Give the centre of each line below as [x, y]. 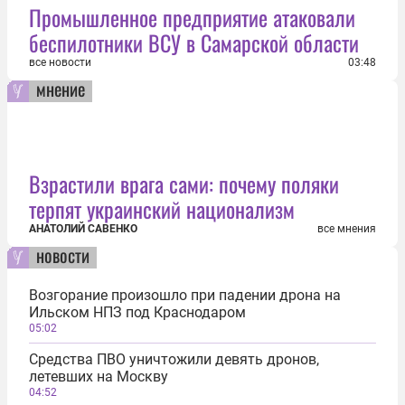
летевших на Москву [99, 376]
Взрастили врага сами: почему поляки [184, 183]
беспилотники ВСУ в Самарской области [194, 42]
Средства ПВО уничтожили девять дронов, [174, 359]
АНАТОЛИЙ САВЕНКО [83, 228]
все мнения [347, 228]
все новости [60, 62]
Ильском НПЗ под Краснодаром [137, 312]
